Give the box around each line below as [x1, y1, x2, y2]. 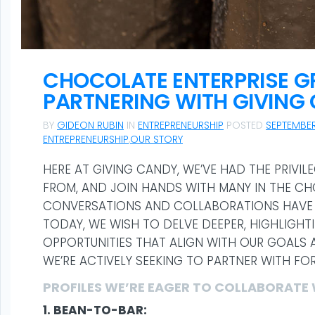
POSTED [224, 118, 266, 132]
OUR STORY [130, 132, 183, 146]
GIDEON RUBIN [57, 118, 124, 132]
